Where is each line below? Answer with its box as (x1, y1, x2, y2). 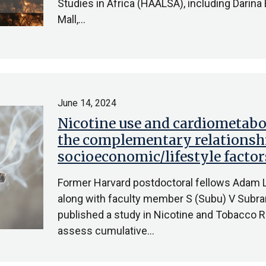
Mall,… (58, 13, 86, 26)
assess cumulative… (58, 224, 155, 237)
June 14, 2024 (58, 97, 117, 109)
